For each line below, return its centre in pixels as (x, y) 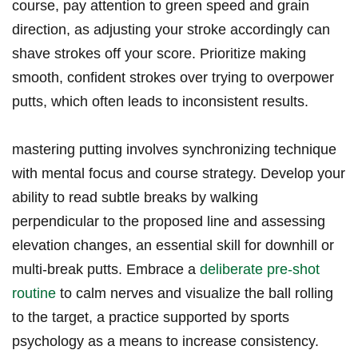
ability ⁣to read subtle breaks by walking (135, 198)
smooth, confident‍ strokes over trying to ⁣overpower (173, 78)
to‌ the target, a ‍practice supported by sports (151, 318)
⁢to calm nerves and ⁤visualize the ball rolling (195, 294)
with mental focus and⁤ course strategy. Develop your (179, 174)
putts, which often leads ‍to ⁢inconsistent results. (160, 102)
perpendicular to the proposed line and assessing (169, 222)
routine (34, 294)
